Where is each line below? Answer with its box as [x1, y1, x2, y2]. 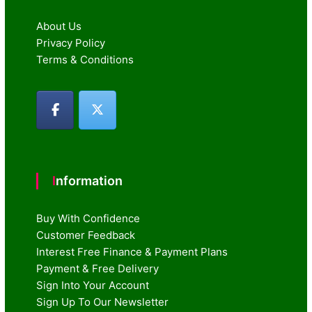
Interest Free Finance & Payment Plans [36, 244, 228, 258]
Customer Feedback [36, 228, 136, 242]
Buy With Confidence [36, 211, 141, 225]
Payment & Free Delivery [36, 261, 159, 275]
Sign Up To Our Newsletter [36, 295, 169, 309]
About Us [36, 19, 82, 33]
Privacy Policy [36, 36, 106, 49]
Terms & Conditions [36, 53, 134, 66]
